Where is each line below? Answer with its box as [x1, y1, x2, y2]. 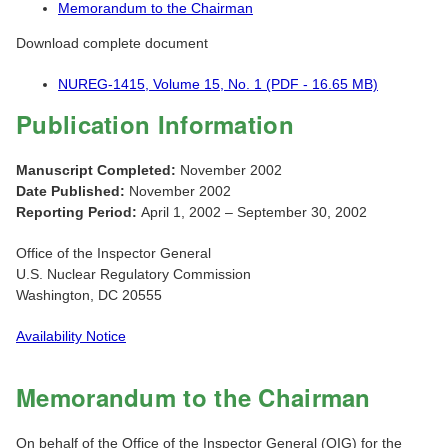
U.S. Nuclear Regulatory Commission [16, 266, 251, 283]
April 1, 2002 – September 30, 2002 [141, 204, 367, 221]
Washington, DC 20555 [16, 287, 162, 304]
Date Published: [16, 183, 129, 200]
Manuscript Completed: [16, 162, 180, 179]
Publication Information [16, 107, 294, 142]
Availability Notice [16, 328, 126, 345]
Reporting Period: [16, 204, 141, 221]
